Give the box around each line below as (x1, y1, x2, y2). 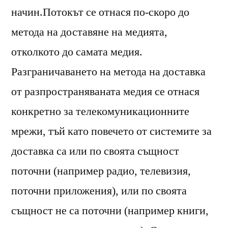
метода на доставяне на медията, (11, 24, 167, 39)
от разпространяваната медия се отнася (11, 84, 199, 99)
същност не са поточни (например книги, (11, 203, 209, 218)
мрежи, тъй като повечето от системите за (11, 124, 212, 138)
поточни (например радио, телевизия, (11, 163, 191, 178)
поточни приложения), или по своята (11, 183, 187, 198)
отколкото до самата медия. (11, 44, 142, 59)
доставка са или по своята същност (11, 144, 179, 158)
